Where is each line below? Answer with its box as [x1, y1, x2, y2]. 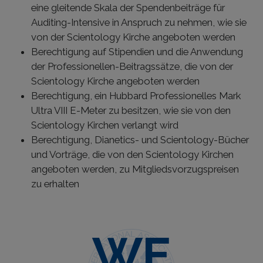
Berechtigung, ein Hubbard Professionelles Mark [31, 89, 241, 102]
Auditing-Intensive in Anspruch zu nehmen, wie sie [31, 16, 247, 28]
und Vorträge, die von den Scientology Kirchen [31, 148, 234, 160]
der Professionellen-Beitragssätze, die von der [31, 60, 233, 72]
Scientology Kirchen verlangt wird [31, 119, 178, 131]
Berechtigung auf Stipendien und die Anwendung [31, 45, 243, 58]
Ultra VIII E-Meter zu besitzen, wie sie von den [31, 104, 231, 116]
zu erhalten [31, 177, 79, 190]
